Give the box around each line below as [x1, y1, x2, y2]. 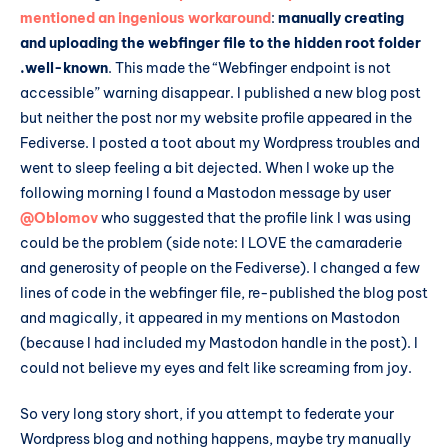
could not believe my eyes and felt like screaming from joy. [20, 358, 412, 377]
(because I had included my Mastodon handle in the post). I [20, 333, 418, 352]
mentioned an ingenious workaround [20, 8, 271, 27]
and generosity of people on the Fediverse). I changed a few [20, 258, 420, 277]
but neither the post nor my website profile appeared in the [20, 108, 412, 127]
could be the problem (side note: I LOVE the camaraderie [20, 233, 402, 252]
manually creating [278, 8, 404, 27]
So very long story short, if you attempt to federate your [20, 404, 394, 423]
